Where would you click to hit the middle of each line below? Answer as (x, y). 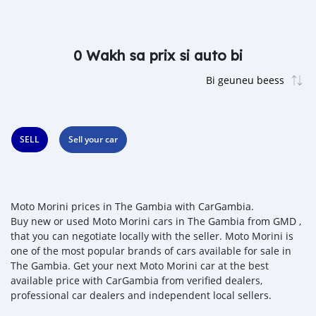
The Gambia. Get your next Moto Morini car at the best (140, 266)
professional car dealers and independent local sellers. (141, 295)
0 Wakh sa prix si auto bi (158, 55)
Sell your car (93, 139)
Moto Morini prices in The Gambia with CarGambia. (132, 206)
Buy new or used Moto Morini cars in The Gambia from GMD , (156, 221)
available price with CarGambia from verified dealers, (136, 280)
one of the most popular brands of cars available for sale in (151, 251)
